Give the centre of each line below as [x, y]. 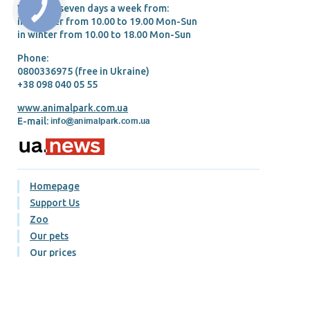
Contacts [50, 303]
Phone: [33, 58]
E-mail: [34, 121]
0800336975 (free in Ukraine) [83, 72]
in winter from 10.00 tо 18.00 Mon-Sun [104, 35]
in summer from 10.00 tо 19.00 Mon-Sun [107, 22]
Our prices [53, 253]
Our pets [49, 236]
